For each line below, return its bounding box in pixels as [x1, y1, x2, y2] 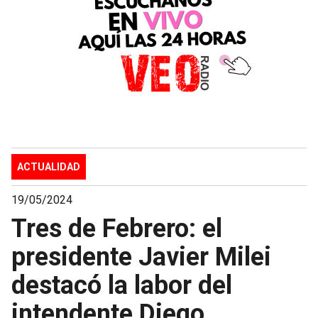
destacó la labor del [11, 270, 232, 300]
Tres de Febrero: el [11, 213, 222, 243]
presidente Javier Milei [11, 241, 271, 272]
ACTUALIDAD [17, 160, 80, 172]
